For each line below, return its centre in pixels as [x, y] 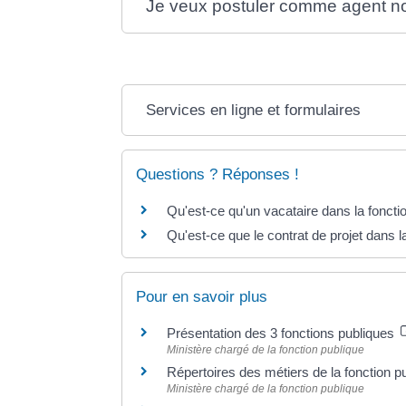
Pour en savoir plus [202, 297]
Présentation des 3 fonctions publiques [283, 333]
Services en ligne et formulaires [254, 110]
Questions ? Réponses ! [218, 174]
